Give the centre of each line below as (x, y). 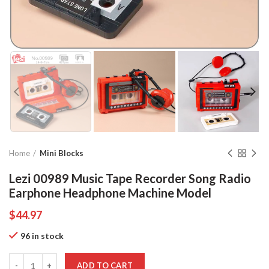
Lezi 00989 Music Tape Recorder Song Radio (130, 179)
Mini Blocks (62, 153)
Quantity (26, 259)
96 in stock (42, 236)
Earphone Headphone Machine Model (110, 193)
